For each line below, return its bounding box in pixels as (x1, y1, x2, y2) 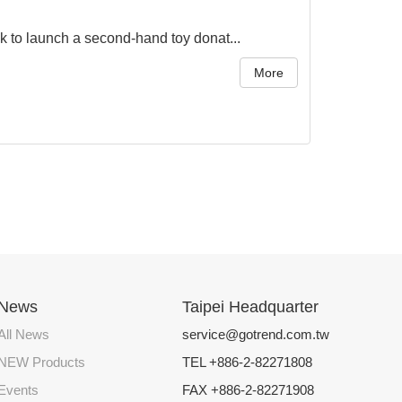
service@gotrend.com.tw (182, 326, 330, 342)
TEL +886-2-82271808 (182, 354, 313, 370)
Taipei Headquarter (182, 297, 319, 316)
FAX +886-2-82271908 (182, 381, 315, 398)
